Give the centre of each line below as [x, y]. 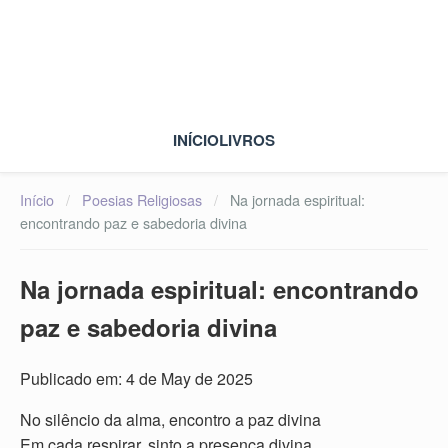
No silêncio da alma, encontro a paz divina [170, 419]
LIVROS [247, 140]
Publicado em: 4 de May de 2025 [136, 378]
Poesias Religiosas [142, 199]
